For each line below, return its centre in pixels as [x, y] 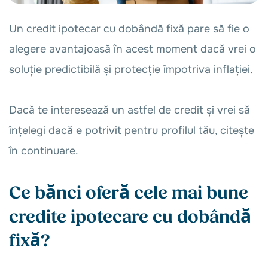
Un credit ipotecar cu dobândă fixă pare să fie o [129, 29]
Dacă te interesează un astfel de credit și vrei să [130, 110]
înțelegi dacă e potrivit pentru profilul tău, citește [132, 130]
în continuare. [45, 151]
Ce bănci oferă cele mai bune [129, 193]
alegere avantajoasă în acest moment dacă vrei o [133, 49]
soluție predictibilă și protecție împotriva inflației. [133, 69]
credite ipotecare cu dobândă [130, 217]
